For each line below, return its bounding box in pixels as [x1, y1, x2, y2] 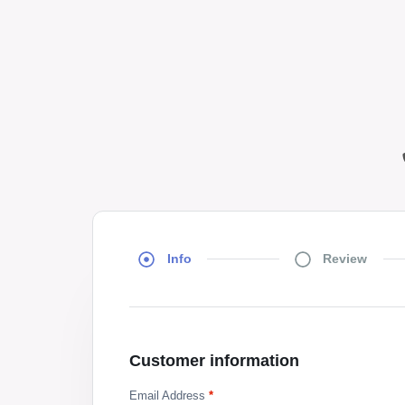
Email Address [129, 389, 209, 402]
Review [323, 251, 368, 266]
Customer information [129, 352, 299, 370]
